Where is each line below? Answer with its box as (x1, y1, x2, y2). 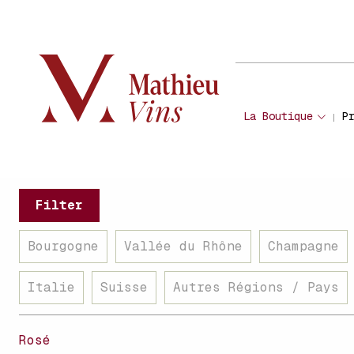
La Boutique (243, 109, 313, 123)
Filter (36, 197, 83, 213)
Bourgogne (28, 238, 99, 254)
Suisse (100, 279, 148, 296)
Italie (28, 279, 75, 296)
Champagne (268, 238, 339, 254)
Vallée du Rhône (124, 238, 243, 254)
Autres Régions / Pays (173, 279, 339, 296)
